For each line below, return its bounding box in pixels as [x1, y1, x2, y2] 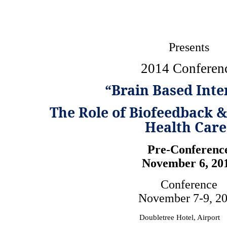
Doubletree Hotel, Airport [139, 213, 220, 221]
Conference [160, 178, 217, 191]
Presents [168, 41, 209, 54]
